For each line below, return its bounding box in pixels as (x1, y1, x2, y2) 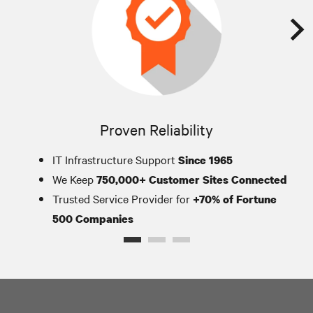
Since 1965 (178, 152, 233, 168)
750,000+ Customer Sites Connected (96, 171, 287, 187)
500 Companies (52, 210, 133, 226)
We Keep (52, 170, 96, 187)
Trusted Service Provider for (52, 190, 193, 206)
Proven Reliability (100, 119, 213, 139)
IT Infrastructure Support (52, 151, 178, 167)
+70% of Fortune (193, 191, 277, 207)
